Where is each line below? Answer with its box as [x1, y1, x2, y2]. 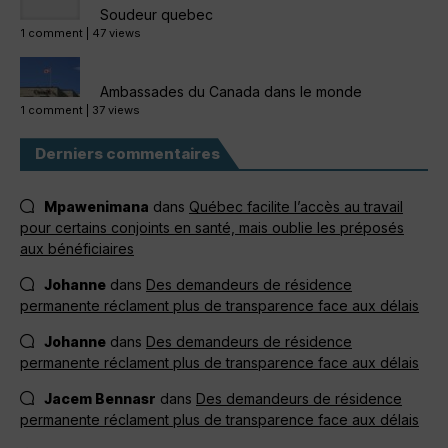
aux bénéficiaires [20, 240, 134, 258]
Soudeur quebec [100, 6, 213, 24]
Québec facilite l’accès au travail [189, 198, 403, 216]
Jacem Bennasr [44, 390, 156, 408]
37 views [92, 103, 140, 118]
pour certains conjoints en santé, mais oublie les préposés [20, 219, 404, 237]
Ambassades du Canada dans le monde [100, 83, 362, 101]
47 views [92, 26, 141, 41]
